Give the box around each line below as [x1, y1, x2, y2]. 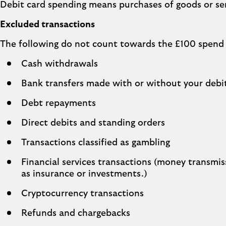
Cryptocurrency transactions [21, 189, 144, 198]
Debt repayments [21, 99, 96, 108]
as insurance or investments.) [21, 169, 147, 179]
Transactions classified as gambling [21, 138, 170, 147]
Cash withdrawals [21, 60, 98, 69]
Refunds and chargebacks [21, 209, 130, 218]
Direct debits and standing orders [21, 119, 165, 128]
